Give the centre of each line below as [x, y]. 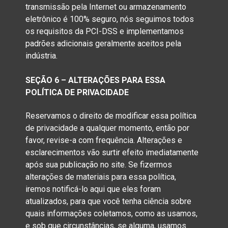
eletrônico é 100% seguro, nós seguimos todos [110, 19]
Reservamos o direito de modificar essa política [111, 116]
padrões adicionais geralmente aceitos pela [103, 44]
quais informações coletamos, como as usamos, [111, 213]
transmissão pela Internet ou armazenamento [106, 7]
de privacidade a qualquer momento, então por [107, 128]
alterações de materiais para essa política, [101, 177]
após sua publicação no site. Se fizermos [99, 164]
